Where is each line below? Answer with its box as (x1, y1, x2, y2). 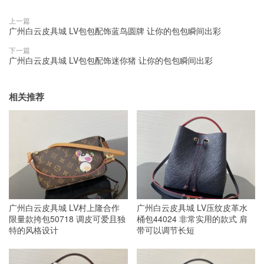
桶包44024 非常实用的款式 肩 (136, 212, 247, 225)
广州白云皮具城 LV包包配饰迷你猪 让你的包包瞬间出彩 (9, 54, 213, 66)
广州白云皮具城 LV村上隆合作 (9, 201, 120, 213)
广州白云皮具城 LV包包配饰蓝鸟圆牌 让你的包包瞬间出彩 (9, 24, 221, 37)
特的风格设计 (9, 223, 58, 236)
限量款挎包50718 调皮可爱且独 (9, 212, 126, 225)
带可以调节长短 (136, 223, 194, 236)
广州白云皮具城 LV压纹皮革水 (136, 201, 247, 213)
